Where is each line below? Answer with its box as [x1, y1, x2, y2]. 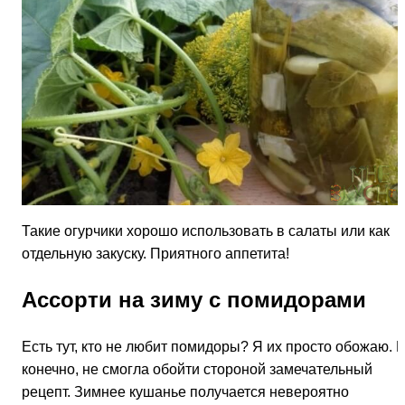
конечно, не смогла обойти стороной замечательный [22, 361, 372, 377]
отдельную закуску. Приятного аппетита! [22, 246, 289, 262]
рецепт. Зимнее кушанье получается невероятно [22, 383, 349, 400]
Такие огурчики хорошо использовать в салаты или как [22, 223, 390, 240]
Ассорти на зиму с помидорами [22, 287, 366, 312]
